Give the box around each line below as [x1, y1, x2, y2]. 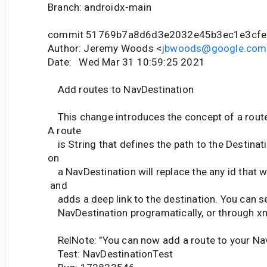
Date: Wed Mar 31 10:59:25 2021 [48, 55, 205, 68]
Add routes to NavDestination [48, 83, 194, 95]
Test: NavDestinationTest [48, 247, 173, 260]
